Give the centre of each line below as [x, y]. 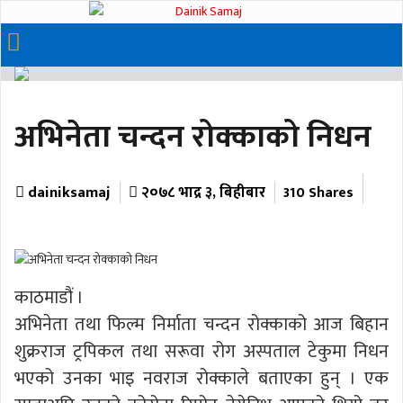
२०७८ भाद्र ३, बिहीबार [201, 193]
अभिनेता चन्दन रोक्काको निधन [193, 137]
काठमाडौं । [49, 297]
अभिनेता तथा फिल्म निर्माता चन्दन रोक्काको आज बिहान [201, 324]
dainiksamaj [69, 193]
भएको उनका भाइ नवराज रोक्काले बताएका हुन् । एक [201, 378]
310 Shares [318, 193]
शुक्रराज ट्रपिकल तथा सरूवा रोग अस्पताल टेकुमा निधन [201, 351]
